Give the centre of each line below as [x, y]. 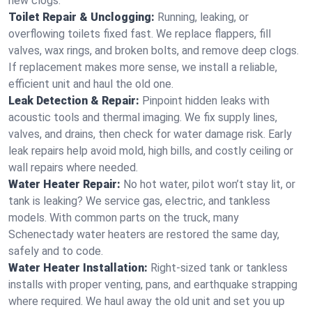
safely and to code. [56, 251]
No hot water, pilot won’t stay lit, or [209, 184]
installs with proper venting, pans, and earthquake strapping [153, 284]
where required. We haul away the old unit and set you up [147, 301]
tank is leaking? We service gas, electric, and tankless [139, 201]
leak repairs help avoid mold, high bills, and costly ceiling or [151, 151]
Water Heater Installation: [78, 268]
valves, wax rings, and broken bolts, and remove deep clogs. [154, 50]
